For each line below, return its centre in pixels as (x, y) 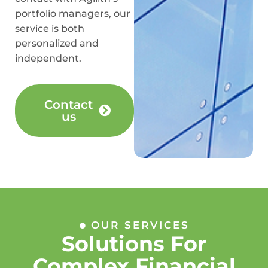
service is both (50, 28)
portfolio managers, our (73, 13)
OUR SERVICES (140, 225)
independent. (48, 58)
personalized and (57, 43)
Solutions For (134, 244)
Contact (68, 105)
